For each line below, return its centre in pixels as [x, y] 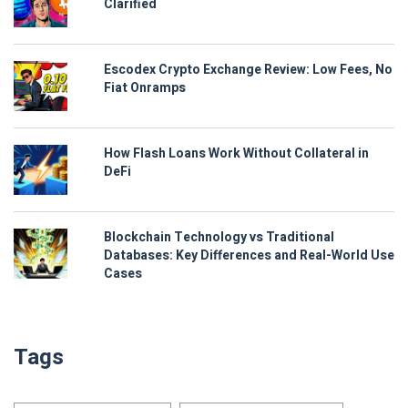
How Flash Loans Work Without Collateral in [236, 154]
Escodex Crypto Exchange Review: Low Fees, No [248, 70]
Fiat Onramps [145, 88]
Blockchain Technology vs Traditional [219, 238]
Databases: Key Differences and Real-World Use [249, 256]
